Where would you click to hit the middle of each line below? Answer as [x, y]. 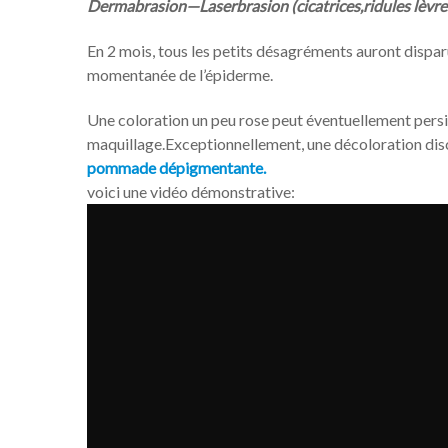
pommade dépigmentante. [176, 168]
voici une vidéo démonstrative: [191, 192]
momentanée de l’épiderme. [180, 74]
